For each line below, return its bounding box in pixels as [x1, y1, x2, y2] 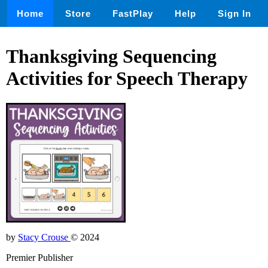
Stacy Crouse [18, 232, 71, 242]
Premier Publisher [6, 252, 73, 263]
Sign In [218, 8, 251, 19]
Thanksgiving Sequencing [6, 45, 217, 68]
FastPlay [112, 8, 153, 19]
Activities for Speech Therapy [6, 68, 248, 90]
